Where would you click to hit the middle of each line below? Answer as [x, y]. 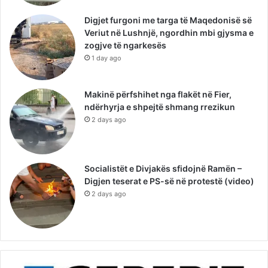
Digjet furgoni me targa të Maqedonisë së [168, 20]
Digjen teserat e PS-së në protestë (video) [169, 181]
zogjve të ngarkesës [125, 45]
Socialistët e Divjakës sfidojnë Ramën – [163, 168]
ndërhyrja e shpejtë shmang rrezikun [160, 106]
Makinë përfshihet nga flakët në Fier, [158, 94]
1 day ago [106, 58]
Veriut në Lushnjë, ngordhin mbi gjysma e [169, 32]
